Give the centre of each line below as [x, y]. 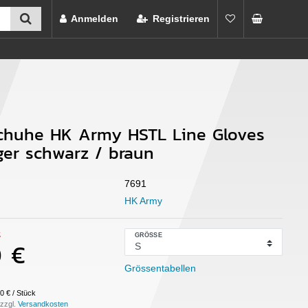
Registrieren [181, 18]
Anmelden [95, 18]
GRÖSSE [146, 235]
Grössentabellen [160, 268]
